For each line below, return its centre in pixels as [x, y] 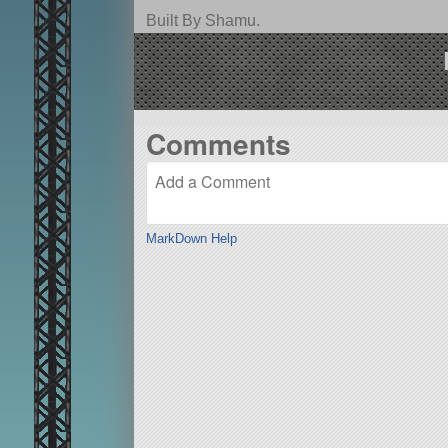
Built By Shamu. [202, 21]
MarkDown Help [191, 239]
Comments [218, 143]
